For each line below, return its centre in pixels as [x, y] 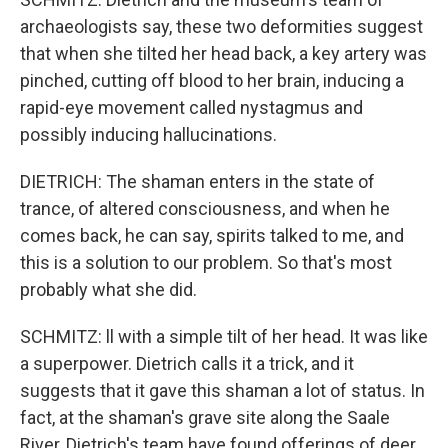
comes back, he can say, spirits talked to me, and [212, 235]
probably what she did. [108, 289]
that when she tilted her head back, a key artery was [223, 53]
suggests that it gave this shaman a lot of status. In [222, 390]
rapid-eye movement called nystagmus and [191, 107]
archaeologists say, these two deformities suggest [221, 26]
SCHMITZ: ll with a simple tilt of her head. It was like [224, 336]
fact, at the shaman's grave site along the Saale [205, 417]
